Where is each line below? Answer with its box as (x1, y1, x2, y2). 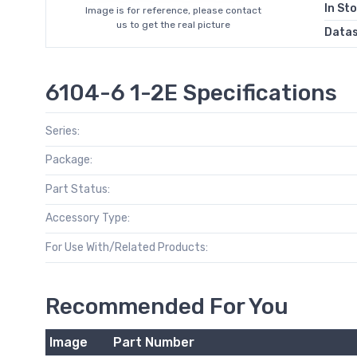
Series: (45, 124, 80, 138)
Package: (45, 153, 92, 167)
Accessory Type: (45, 211, 130, 226)
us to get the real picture (116, 19, 231, 30)
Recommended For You (45, 292, 288, 320)
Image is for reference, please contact (85, 5, 262, 16)
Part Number (112, 334, 194, 350)
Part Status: (45, 182, 110, 196)
